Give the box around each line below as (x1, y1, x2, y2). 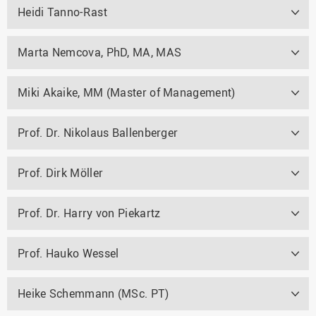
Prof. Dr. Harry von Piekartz (18, 205, 161, 221)
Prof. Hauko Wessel (18, 245, 119, 261)
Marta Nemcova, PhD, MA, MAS (18, 44, 182, 60)
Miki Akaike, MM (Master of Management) (18, 84, 236, 100)
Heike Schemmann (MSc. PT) (18, 285, 169, 301)
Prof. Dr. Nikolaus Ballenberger (18, 124, 178, 140)
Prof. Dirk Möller (18, 164, 104, 181)
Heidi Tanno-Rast (18, 4, 107, 20)
